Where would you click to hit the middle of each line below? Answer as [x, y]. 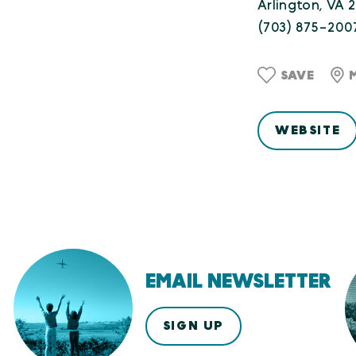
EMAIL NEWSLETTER [238, 282]
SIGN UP [193, 326]
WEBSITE [308, 131]
